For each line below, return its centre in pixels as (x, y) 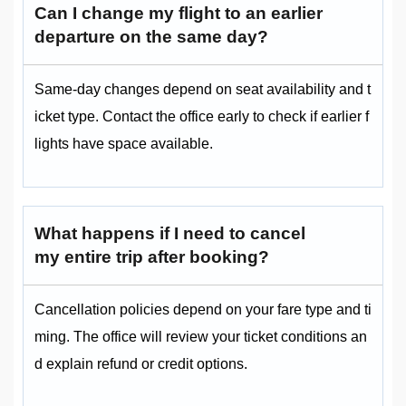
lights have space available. (124, 144)
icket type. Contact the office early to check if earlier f (202, 117)
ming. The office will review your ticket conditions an (201, 337)
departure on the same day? (151, 37)
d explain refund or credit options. (141, 364)
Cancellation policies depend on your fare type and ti (203, 310)
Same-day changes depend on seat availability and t (203, 90)
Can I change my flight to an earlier (179, 14)
